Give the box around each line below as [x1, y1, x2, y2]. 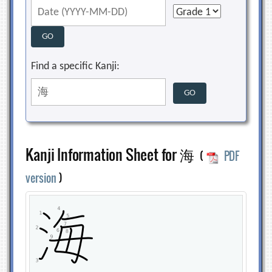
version [25, 169, 57, 186]
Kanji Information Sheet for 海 [25, 143, 200, 165]
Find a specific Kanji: [31, 60, 120, 72]
